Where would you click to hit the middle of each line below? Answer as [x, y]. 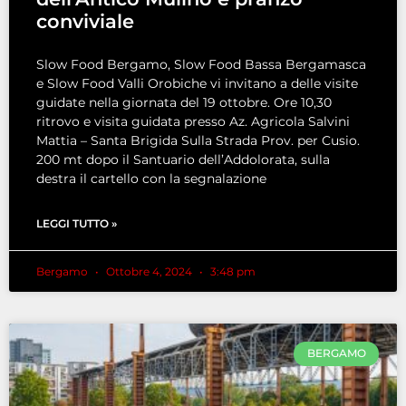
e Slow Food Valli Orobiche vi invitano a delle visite [197, 84]
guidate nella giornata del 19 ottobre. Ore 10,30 [184, 103]
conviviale [85, 22]
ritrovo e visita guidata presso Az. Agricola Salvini [193, 122]
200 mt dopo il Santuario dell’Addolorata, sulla [183, 160]
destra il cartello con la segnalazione [151, 179]
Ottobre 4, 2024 [149, 272]
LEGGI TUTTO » [77, 224]
